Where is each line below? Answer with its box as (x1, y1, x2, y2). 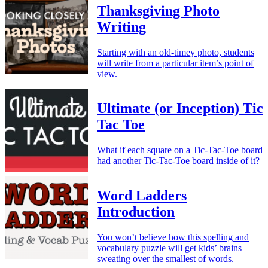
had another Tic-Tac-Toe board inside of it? (97, 156, 260, 166)
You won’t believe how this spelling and (97, 232, 249, 243)
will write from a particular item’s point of (97, 57, 254, 68)
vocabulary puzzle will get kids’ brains (97, 243, 242, 254)
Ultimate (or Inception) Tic (97, 100, 263, 117)
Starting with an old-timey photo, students (97, 47, 254, 57)
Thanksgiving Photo (97, 2, 220, 19)
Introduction (97, 204, 175, 220)
